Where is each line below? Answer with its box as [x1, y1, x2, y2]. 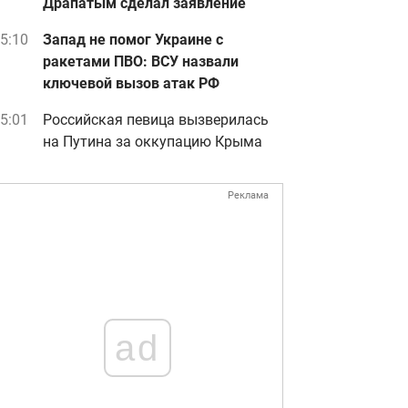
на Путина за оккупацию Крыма [43, 133, 262, 150]
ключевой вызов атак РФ [43, 75, 219, 92]
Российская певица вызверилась [43, 111, 269, 128]
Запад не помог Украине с [43, 31, 223, 48]
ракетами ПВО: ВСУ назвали [43, 53, 239, 70]
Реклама [228, 189, 269, 201]
